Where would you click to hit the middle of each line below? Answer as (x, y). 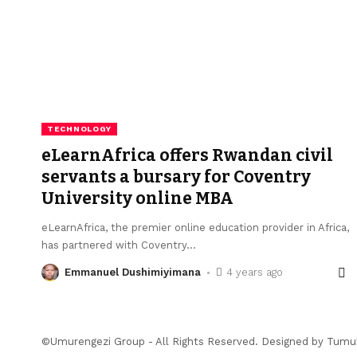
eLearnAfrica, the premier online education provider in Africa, (195, 228)
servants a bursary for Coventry (176, 177)
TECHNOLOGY (79, 129)
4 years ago (254, 273)
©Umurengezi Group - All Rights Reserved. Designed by (184, 342)
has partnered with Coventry (114, 245)
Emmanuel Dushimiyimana (133, 273)
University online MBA (137, 199)
